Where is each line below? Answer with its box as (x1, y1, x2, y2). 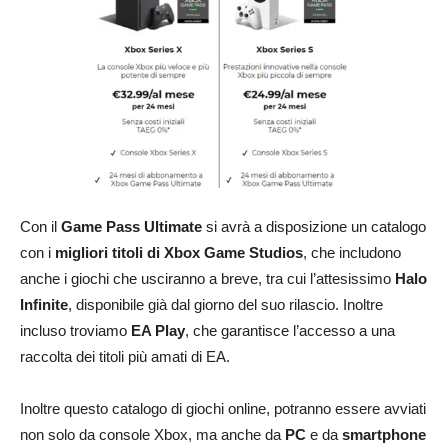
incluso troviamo (20, 321, 131, 339)
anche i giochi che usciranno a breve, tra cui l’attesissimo (20, 269, 395, 287)
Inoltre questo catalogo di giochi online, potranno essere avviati (20, 399, 426, 417)
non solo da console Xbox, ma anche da (20, 425, 285, 443)
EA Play (131, 321, 185, 339)
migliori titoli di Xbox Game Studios (55, 243, 303, 261)
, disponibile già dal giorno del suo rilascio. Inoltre (68, 295, 383, 313)
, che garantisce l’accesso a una (185, 321, 395, 339)
